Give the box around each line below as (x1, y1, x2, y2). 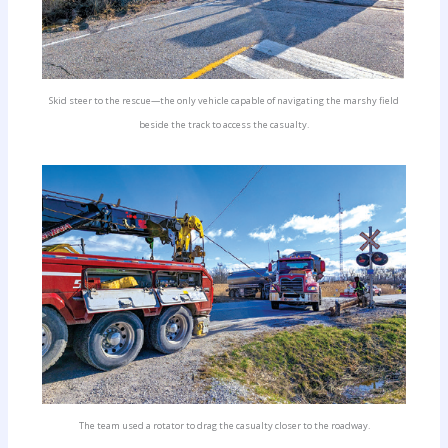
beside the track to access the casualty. (139, 118, 309, 132)
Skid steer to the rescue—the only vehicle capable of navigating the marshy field (49, 94, 399, 108)
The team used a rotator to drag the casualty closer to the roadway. (78, 419, 370, 433)
